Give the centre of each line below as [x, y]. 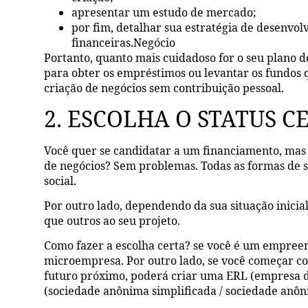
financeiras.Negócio [124, 43]
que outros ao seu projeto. [112, 220]
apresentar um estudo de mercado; [164, 13]
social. [60, 180]
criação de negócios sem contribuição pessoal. [164, 88]
